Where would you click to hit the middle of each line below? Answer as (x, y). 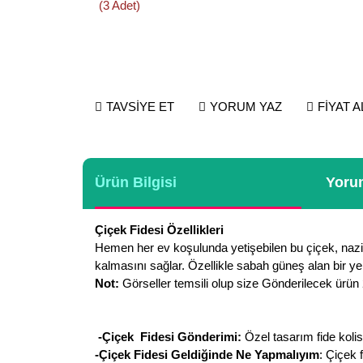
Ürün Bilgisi (136, 182)
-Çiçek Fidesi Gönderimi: (168, 337)
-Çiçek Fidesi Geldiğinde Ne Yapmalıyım (207, 354)
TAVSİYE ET (140, 107)
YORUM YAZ (246, 107)
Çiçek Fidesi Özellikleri (159, 230)
